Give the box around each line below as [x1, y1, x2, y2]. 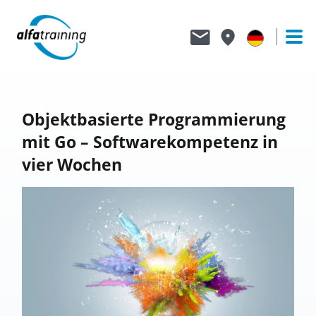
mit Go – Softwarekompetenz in [21, 130, 278, 153]
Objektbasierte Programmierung [21, 108, 286, 130]
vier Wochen [21, 153, 122, 176]
